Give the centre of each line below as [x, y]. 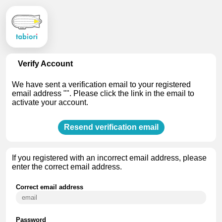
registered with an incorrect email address [106, 158]
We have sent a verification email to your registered [101, 84]
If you [22, 158]
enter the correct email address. [67, 167]
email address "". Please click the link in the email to [103, 93]
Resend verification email [111, 127]
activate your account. [50, 102]
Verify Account [45, 64]
